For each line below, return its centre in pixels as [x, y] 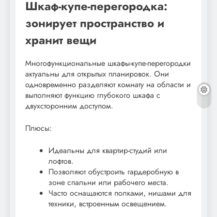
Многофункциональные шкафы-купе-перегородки [108, 63]
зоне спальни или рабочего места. [108, 182]
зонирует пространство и [95, 23]
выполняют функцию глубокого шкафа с [93, 95]
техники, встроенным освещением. [108, 203]
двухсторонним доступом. [69, 106]
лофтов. [61, 161]
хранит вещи [61, 40]
